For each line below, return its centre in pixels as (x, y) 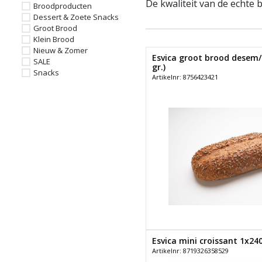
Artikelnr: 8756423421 (185, 77)
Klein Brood (54, 39)
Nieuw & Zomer (61, 51)
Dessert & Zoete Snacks (76, 17)
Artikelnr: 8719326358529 (190, 251)
